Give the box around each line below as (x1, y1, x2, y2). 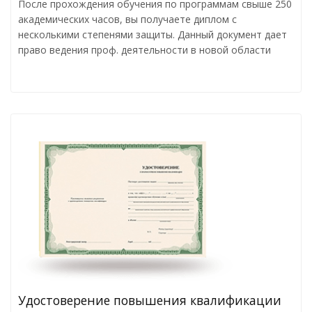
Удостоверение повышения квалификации (18, 291, 281, 309)
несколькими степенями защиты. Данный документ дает (18, 27, 287, 41)
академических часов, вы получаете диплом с (18, 12, 237, 26)
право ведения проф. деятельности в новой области (18, 42, 271, 56)
